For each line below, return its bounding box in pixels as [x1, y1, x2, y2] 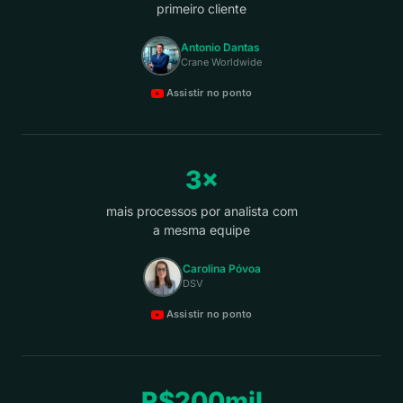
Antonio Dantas [181, 40, 260, 54]
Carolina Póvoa [182, 261, 261, 275]
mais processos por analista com [105, 203, 298, 219]
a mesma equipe [153, 222, 250, 237]
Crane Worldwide [181, 55, 262, 68]
